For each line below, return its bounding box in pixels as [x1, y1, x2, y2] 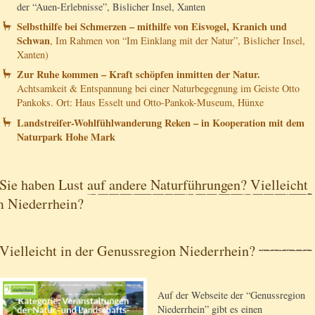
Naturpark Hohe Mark [17, 129, 115, 144]
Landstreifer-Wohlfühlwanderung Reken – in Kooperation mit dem [17, 115, 304, 130]
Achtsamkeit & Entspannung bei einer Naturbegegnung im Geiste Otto [17, 82, 300, 96]
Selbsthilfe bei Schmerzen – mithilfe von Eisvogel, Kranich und [17, 18, 287, 34]
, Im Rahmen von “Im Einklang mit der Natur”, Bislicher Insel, [50, 33, 305, 47]
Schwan [17, 32, 50, 48]
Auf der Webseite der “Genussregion [157, 288, 305, 302]
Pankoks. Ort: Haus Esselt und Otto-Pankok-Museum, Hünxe [17, 96, 264, 110]
